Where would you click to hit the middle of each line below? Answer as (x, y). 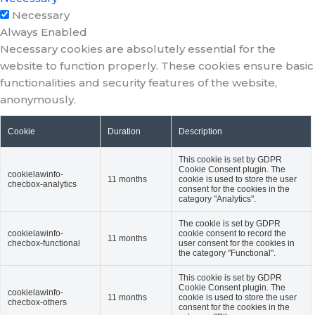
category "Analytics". (217, 199)
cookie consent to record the (232, 234)
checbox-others (37, 303)
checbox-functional (44, 244)
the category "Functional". (227, 253)
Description (200, 132)
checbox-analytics (42, 185)
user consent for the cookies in (237, 244)
